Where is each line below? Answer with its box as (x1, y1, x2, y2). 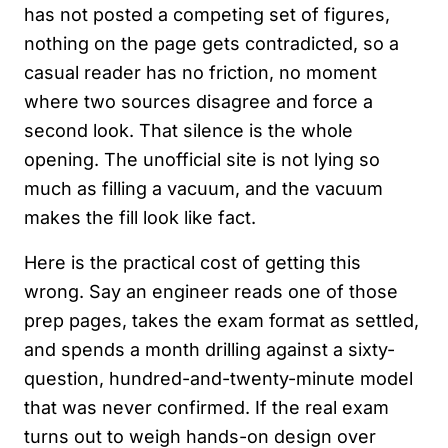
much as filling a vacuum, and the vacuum (24, 178, 383, 200)
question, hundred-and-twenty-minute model (24, 368, 413, 390)
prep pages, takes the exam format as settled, (24, 310, 419, 332)
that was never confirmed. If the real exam (24, 397, 389, 419)
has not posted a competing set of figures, (24, 4, 390, 26)
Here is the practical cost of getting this (24, 252, 361, 274)
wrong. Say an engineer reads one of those (24, 281, 398, 303)
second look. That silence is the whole (24, 120, 353, 142)
